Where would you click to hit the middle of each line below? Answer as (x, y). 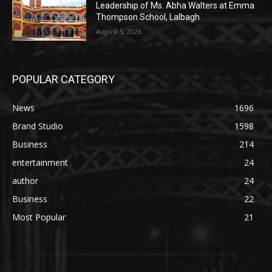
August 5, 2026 (119, 32)
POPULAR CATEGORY (63, 80)
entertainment (40, 163)
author (25, 181)
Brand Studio (38, 126)
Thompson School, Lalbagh (148, 17)
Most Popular (39, 217)
